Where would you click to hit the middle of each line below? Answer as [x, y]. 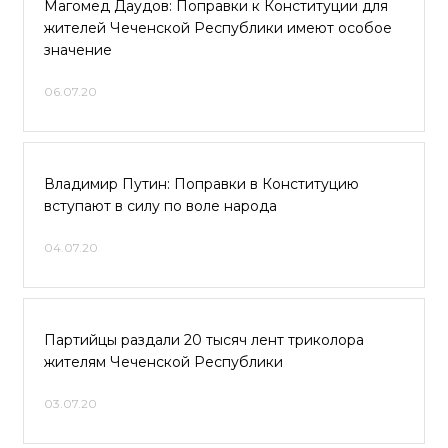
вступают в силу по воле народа [160, 206]
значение [78, 50]
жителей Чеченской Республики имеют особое [218, 28]
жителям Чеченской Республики [163, 362]
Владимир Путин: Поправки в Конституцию [201, 184]
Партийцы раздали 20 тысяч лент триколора [204, 340]
